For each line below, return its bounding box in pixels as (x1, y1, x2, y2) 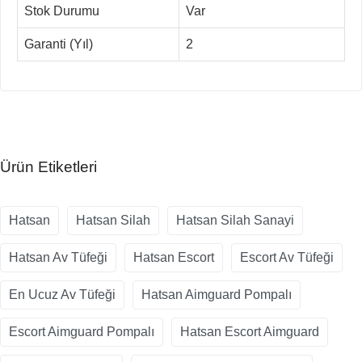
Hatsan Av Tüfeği (9, 250, 107, 265)
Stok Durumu (24, 4, 99, 19)
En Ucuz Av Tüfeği (9, 288, 116, 302)
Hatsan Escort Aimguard (180, 325, 319, 339)
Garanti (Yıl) (24, 37, 93, 52)
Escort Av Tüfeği (240, 250, 334, 265)
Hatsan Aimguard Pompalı (141, 288, 292, 302)
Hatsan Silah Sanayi (176, 213, 294, 228)
